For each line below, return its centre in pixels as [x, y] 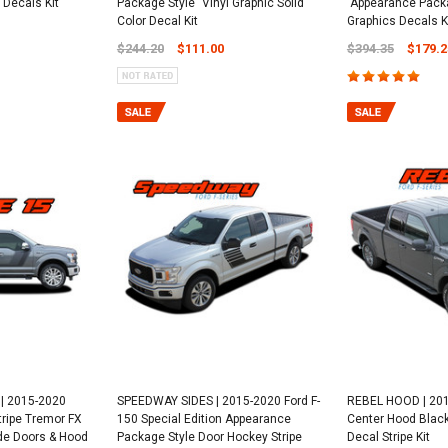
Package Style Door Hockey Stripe [209, 437]
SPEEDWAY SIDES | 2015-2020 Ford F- [218, 401]
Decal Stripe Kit [388, 437]
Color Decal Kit [157, 20]
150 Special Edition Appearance [203, 419]
